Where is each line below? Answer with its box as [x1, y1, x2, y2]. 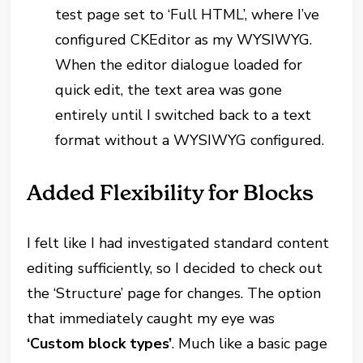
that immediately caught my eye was [27, 308, 275, 328]
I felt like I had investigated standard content [27, 233, 330, 253]
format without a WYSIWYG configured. [55, 130, 325, 150]
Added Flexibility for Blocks [27, 179, 314, 206]
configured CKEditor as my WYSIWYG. [55, 29, 313, 49]
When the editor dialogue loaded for [55, 54, 303, 75]
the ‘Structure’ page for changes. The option [27, 283, 322, 303]
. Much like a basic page [172, 333, 328, 353]
